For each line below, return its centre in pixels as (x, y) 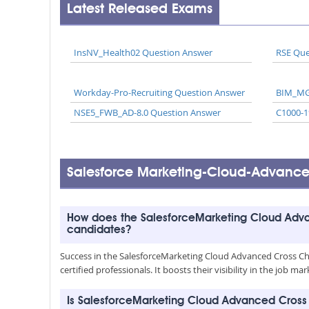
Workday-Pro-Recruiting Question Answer (159, 92)
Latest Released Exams (140, 10)
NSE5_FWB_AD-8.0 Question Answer (147, 112)
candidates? (99, 230)
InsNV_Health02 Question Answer (143, 52)
